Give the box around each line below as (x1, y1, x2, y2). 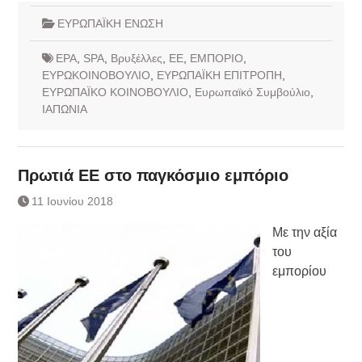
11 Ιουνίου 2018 (31, 194, 113, 208)
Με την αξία (271, 225, 337, 239)
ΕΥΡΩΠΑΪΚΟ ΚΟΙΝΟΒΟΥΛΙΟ (41, 85, 188, 99)
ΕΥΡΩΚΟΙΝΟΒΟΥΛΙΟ (41, 68, 150, 82)
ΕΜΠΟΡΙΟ (189, 51, 243, 65)
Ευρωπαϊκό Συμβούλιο (194, 85, 310, 99)
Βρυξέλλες (110, 51, 162, 65)
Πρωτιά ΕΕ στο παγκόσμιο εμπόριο (17, 166, 288, 184)
